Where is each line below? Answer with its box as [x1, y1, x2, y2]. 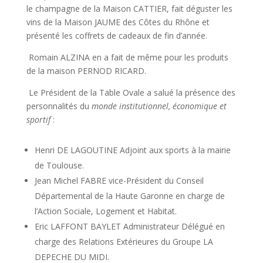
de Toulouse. [34, 159, 84, 171]
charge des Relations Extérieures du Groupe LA [34, 235, 213, 247]
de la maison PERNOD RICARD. [26, 65, 146, 76]
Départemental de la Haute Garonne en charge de [34, 190, 225, 201]
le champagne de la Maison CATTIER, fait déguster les [26, 2, 232, 14]
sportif [26, 113, 53, 125]
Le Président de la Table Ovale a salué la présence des [26, 86, 235, 98]
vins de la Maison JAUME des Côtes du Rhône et [26, 16, 210, 28]
